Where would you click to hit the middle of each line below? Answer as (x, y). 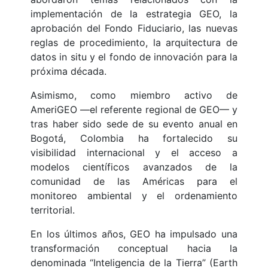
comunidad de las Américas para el (134, 182)
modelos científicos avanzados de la (134, 167)
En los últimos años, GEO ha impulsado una (134, 234)
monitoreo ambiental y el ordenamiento (134, 196)
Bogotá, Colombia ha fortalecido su (134, 138)
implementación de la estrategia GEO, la (134, 14)
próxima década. (68, 71)
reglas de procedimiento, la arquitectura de (134, 43)
